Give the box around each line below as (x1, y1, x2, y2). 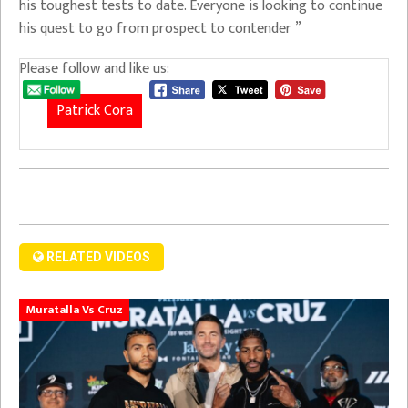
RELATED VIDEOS (44, 249, 150, 264)
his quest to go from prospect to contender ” (19, 16, 301, 41)
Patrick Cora (56, 97, 133, 123)
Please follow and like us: (19, 56, 169, 81)
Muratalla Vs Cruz (25, 299, 123, 320)
